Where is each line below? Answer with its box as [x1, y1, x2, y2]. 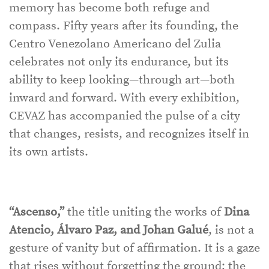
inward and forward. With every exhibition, [9, 90, 240, 106]
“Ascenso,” [9, 204, 64, 220]
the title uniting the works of [64, 204, 224, 220]
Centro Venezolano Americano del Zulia [9, 36, 221, 52]
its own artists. [9, 144, 88, 160]
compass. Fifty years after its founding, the [9, 18, 238, 34]
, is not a [208, 222, 254, 238]
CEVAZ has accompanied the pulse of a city [9, 108, 240, 124]
